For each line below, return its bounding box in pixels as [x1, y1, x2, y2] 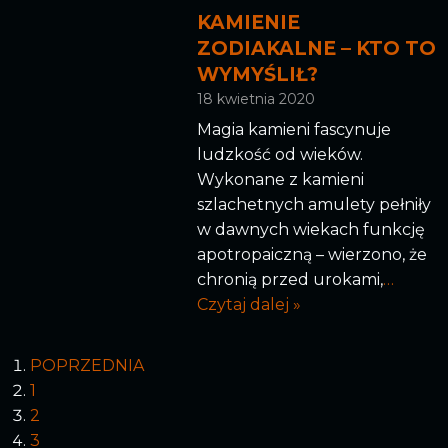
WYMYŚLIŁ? [196, 63, 318, 87]
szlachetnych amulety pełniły [196, 194, 431, 214]
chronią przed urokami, [196, 269, 383, 289]
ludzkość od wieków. [196, 144, 363, 164]
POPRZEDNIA [30, 355, 144, 375]
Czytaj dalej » [196, 294, 301, 314]
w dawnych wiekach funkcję [196, 219, 425, 239]
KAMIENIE [196, 11, 300, 35]
